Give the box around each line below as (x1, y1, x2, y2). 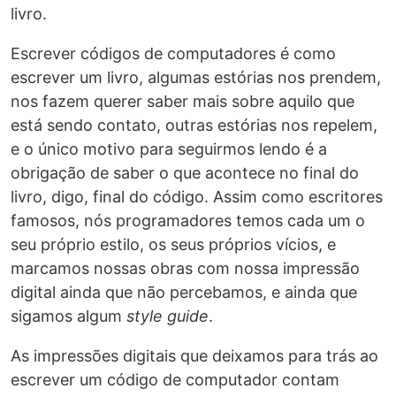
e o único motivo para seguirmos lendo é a (11, 140, 327, 158)
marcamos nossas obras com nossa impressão (11, 259, 360, 278)
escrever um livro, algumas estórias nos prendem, (11, 68, 381, 87)
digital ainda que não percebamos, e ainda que (11, 283, 357, 301)
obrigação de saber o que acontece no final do (11, 164, 359, 182)
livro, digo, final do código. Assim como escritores (11, 187, 383, 206)
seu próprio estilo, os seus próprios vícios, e (11, 235, 336, 254)
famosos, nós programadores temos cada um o (11, 211, 365, 230)
